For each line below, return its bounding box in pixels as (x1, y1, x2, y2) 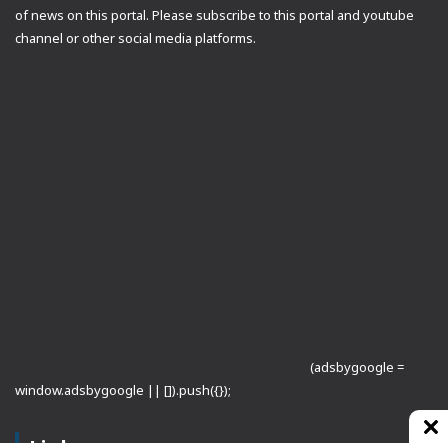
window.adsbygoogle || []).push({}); (15, 380, 231, 399)
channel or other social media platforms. (15, 28, 256, 47)
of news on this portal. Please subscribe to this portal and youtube (15, 5, 414, 24)
